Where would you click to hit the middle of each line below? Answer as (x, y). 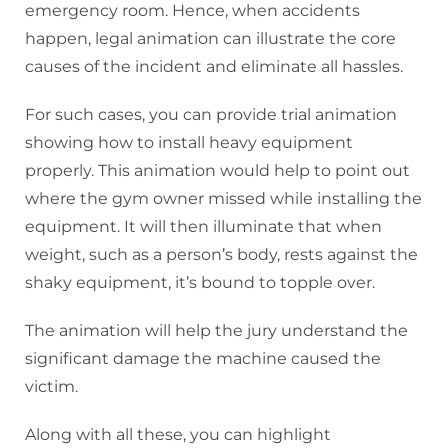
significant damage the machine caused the (203, 359)
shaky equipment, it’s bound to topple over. (202, 283)
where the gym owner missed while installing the (223, 199)
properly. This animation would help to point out (217, 171)
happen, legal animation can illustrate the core (210, 39)
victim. (51, 387)
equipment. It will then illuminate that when (203, 227)
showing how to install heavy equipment (189, 143)
